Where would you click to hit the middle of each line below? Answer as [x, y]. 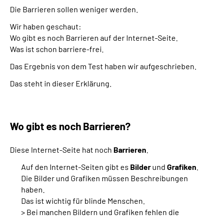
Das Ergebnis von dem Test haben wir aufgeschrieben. [103, 66]
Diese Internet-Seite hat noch [62, 149]
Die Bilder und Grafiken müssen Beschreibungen [105, 178]
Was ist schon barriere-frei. [57, 49]
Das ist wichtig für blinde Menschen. [83, 200]
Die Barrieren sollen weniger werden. [74, 9]
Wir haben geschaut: [45, 26]
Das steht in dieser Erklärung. [61, 83]
